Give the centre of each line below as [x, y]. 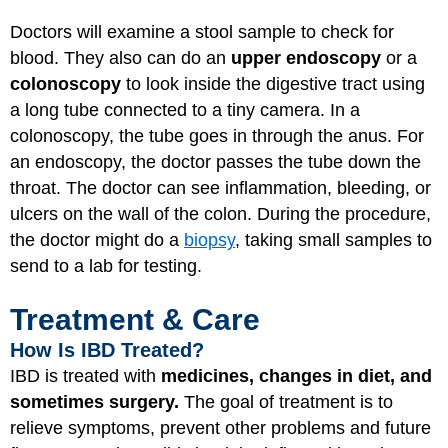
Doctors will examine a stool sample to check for [202, 31]
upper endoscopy [306, 57]
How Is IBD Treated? [107, 350]
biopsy [209, 239]
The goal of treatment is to [286, 402]
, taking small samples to [333, 239]
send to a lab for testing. [106, 265]
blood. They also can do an [120, 57]
